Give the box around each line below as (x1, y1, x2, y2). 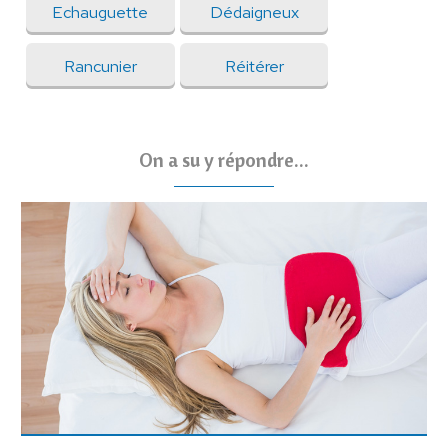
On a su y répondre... (139, 147, 309, 173)
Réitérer (224, 54, 284, 77)
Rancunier (63, 54, 137, 77)
